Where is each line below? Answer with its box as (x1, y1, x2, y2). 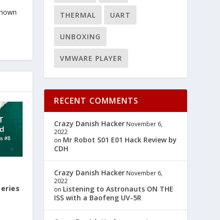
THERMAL (60, 10, 96, 20)
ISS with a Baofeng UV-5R (54, 193, 142, 202)
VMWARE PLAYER (60, 54, 123, 63)
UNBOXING (60, 32, 101, 41)
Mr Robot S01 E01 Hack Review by (63, 135, 177, 144)
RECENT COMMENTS (54, 95, 139, 106)
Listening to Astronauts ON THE (63, 184, 174, 193)
